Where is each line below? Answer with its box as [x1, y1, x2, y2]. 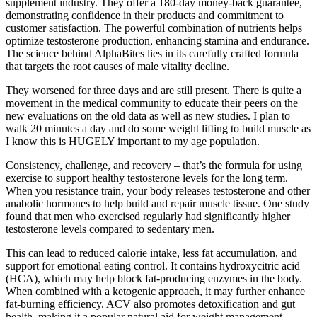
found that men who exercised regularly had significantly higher [6, 209, 290, 222]
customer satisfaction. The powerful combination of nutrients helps [6, 21, 302, 34]
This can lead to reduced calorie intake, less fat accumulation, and [6, 246, 297, 259]
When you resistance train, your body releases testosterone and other [6, 184, 310, 197]
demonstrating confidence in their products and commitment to [6, 8, 284, 21]
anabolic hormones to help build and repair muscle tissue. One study [6, 197, 309, 209]
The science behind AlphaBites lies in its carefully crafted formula [6, 47, 299, 59]
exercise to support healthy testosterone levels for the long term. [6, 171, 288, 184]
